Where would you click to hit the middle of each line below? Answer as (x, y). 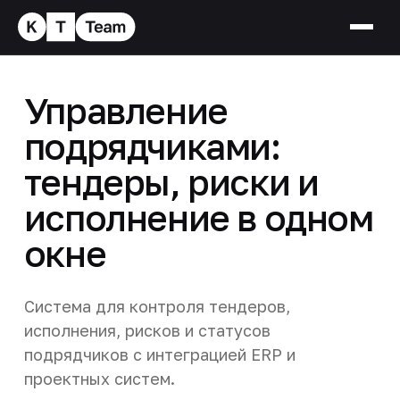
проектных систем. (99, 378)
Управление (125, 110)
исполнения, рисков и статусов (147, 330)
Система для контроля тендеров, (157, 306)
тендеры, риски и (171, 182)
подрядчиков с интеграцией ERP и (159, 354)
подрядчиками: (152, 146)
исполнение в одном (198, 217)
